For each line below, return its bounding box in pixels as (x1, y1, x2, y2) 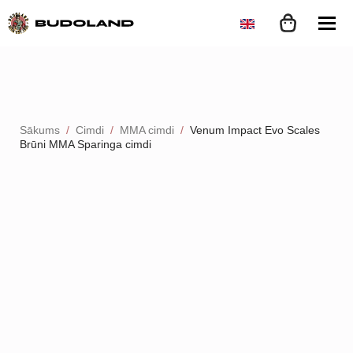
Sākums (20, 124, 60, 136)
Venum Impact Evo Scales (190, 124, 320, 136)
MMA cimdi (120, 124, 174, 136)
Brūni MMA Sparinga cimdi (20, 138, 151, 150)
